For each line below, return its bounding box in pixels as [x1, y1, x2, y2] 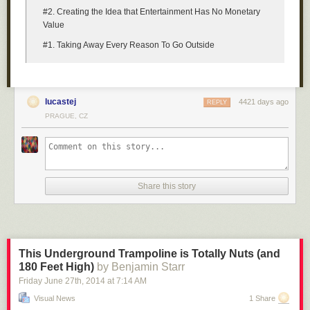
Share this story [138, 181, 196, 191]
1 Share [249, 294, 275, 302]
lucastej [45, 97, 76, 107]
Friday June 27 [19, 276, 75, 286]
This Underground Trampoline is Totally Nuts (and [19, 248, 280, 259]
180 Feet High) [19, 261, 94, 273]
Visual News [34, 294, 75, 302]
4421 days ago [239, 98, 289, 106]
